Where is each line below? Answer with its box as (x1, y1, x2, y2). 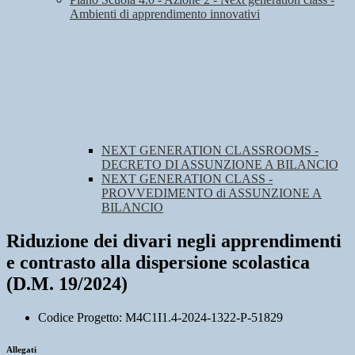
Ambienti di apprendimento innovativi (70, 7, 260, 21)
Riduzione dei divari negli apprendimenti (6, 231, 342, 252)
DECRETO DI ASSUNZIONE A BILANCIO (101, 158, 338, 172)
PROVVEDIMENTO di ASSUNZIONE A (101, 186, 322, 200)
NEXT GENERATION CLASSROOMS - (101, 143, 319, 158)
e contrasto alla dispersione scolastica (6, 252, 310, 273)
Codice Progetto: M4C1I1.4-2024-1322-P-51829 (38, 311, 283, 325)
